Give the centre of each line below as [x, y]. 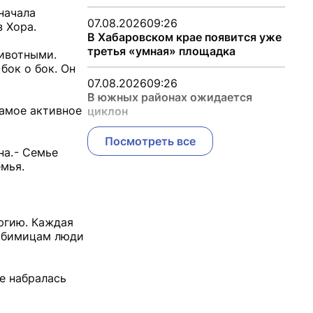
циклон [107, 111]
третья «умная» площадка [161, 51]
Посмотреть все [150, 141]
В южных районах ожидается [169, 97]
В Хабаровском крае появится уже [184, 37]
